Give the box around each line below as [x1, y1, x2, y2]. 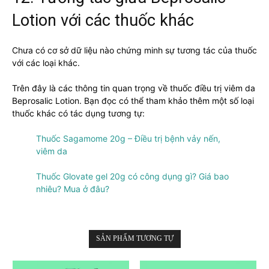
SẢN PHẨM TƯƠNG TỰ [95, 234, 174, 243]
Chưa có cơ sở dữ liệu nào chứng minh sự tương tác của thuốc [12, 44, 257, 55]
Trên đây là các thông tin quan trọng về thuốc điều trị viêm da [12, 82, 255, 93]
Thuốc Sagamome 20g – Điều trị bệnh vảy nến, [36, 133, 220, 144]
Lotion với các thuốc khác [12, 10, 194, 30]
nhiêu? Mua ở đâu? [36, 183, 109, 194]
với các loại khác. [12, 57, 80, 68]
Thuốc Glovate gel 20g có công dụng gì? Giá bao [36, 171, 229, 181]
